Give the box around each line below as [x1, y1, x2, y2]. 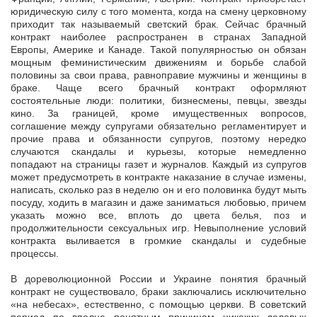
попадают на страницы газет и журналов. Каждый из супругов [11, 158, 306, 171]
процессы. [11, 248, 59, 260]
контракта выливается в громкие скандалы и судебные [11, 235, 306, 247]
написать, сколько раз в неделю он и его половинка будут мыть [11, 184, 306, 196]
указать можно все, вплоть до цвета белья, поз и [11, 209, 306, 221]
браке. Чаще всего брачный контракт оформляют [11, 82, 306, 94]
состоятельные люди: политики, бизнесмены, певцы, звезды [11, 95, 306, 107]
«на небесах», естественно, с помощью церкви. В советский [11, 299, 306, 311]
